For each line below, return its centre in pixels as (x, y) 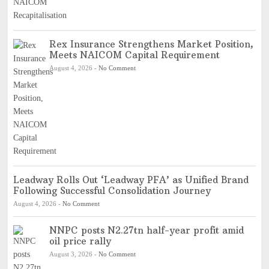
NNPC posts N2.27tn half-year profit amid (146, 230)
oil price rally (82, 241)
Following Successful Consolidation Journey (112, 190)
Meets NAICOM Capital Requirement (134, 55)
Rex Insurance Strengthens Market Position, (151, 44)
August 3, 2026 (71, 254)
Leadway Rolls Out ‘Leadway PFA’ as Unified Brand (131, 180)
